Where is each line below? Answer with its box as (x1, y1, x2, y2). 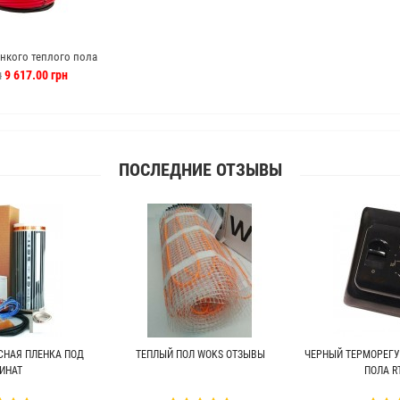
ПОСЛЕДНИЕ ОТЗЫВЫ (118, 160, 282, 180)
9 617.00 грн (2, 68, 68, 82)
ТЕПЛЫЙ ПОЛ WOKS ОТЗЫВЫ (135, 348, 265, 361)
